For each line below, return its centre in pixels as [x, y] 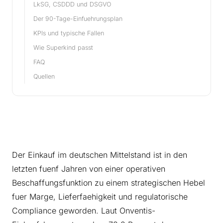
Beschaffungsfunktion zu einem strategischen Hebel [109, 183]
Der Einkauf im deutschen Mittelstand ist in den [100, 155]
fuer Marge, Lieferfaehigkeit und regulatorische [100, 197]
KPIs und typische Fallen [69, 33]
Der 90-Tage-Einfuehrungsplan [78, 19]
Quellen [44, 77]
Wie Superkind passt [63, 48]
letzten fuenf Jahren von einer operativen [89, 169]
